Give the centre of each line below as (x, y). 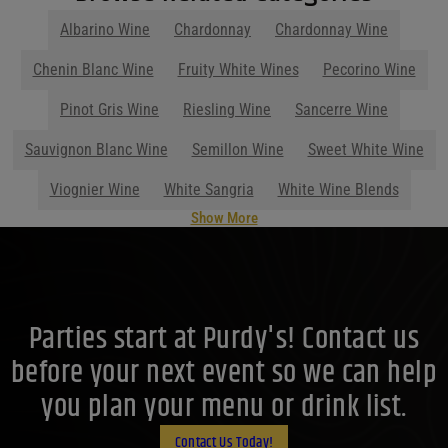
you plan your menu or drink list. (224, 247)
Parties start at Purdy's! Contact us (224, 179)
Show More (224, 57)
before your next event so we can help (224, 213)
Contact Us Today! (224, 283)
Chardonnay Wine (331, 29)
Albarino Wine (105, 29)
